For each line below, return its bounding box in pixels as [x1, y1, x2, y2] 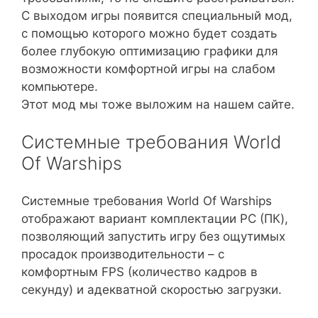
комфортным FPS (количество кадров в [21, 264, 258, 279]
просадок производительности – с [21, 246, 224, 261]
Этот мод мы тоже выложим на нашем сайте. [21, 97, 295, 111]
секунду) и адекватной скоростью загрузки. [21, 282, 282, 297]
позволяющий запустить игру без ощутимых [21, 229, 285, 243]
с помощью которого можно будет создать [21, 26, 277, 40]
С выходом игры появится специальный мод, [21, 8, 292, 23]
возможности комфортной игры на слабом [21, 61, 275, 76]
